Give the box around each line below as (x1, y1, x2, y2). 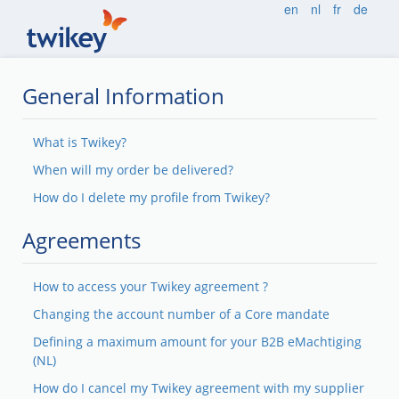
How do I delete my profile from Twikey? (33, 189, 270, 206)
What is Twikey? (33, 134, 126, 151)
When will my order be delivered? (33, 161, 233, 178)
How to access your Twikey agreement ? (33, 278, 268, 295)
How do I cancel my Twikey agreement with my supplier (33, 379, 364, 396)
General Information (22, 81, 224, 110)
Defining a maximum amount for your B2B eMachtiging (33, 333, 362, 350)
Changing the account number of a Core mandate (33, 305, 330, 322)
